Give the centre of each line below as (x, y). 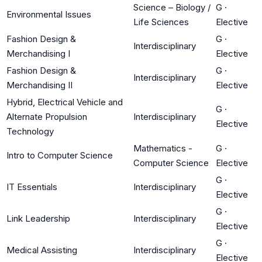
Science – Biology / (172, 7)
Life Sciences (161, 22)
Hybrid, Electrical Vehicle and (65, 102)
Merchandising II (39, 85)
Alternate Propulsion (47, 116)
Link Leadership (38, 218)
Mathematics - (163, 148)
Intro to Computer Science (60, 155)
